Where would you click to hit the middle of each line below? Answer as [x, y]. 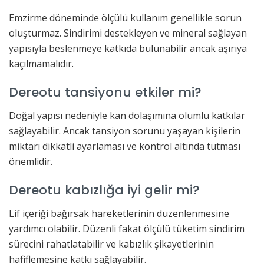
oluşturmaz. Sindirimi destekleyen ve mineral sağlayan [128, 33]
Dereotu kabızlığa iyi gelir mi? [104, 190]
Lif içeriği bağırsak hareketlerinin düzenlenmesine [119, 214]
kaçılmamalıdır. [41, 63]
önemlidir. [31, 161]
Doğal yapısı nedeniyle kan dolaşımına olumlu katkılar [127, 115]
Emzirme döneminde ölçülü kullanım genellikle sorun [125, 17]
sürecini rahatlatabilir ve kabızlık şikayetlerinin [111, 244]
